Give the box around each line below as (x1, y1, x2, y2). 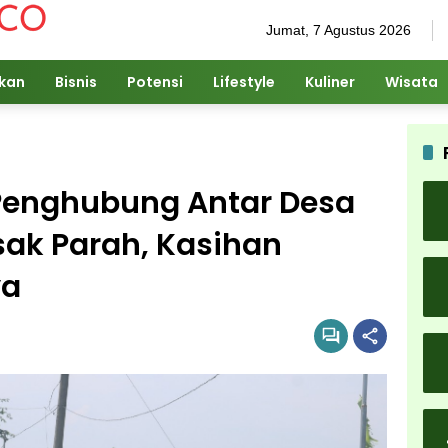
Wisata (385, 71, 438, 92)
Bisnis (55, 71, 97, 92)
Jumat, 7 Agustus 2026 (266, 21, 412, 38)
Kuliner (305, 71, 355, 92)
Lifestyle (213, 71, 275, 92)
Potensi (127, 71, 183, 92)
